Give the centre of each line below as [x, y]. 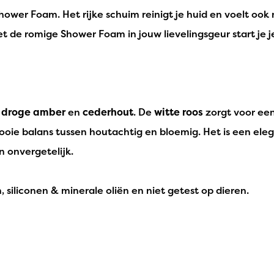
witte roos [179, 112]
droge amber [33, 112]
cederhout [108, 112]
